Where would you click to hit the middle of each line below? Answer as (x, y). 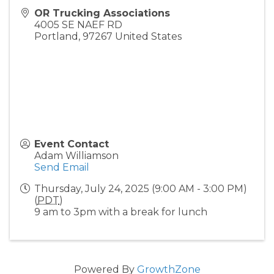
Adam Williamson (76, 155)
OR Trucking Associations (102, 13)
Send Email (62, 167)
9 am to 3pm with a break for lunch (121, 212)
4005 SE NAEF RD (78, 24)
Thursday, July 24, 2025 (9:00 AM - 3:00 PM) (141, 188)
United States (148, 36)
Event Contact (72, 144)
